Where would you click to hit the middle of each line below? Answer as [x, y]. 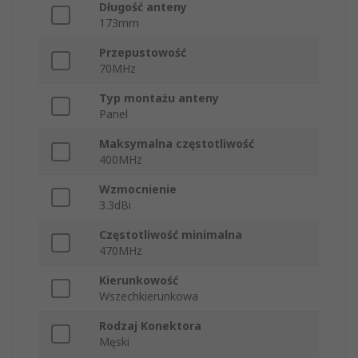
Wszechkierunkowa [149, 296]
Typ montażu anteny [159, 98]
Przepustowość [143, 53]
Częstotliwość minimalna [171, 235]
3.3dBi [115, 205]
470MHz [121, 251]
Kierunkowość [139, 280]
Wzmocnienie [138, 189]
